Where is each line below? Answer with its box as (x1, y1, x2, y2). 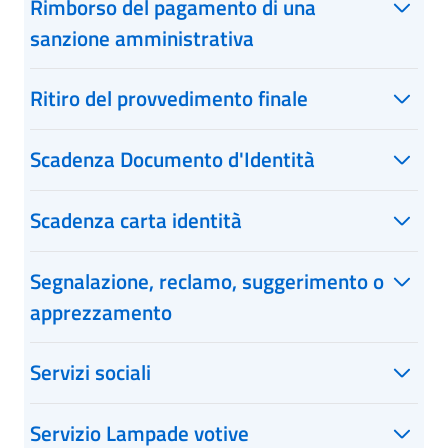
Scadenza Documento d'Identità (30, 143, 315, 175)
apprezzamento (30, 296, 172, 328)
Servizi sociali (30, 356, 151, 388)
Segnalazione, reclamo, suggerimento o (30, 265, 384, 297)
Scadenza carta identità (30, 204, 242, 236)
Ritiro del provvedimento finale (30, 82, 308, 114)
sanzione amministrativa (30, 22, 254, 54)
